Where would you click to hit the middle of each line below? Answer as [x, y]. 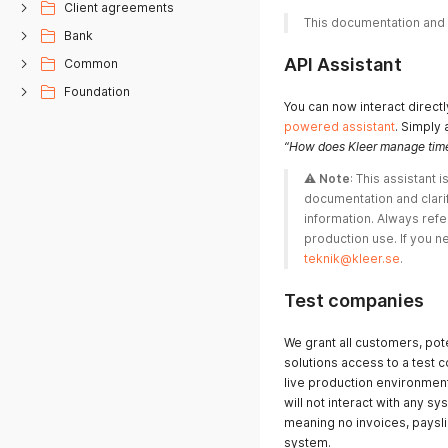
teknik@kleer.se [352, 258]
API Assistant [343, 64]
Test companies [354, 300]
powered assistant [339, 126]
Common [91, 63]
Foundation [97, 91]
